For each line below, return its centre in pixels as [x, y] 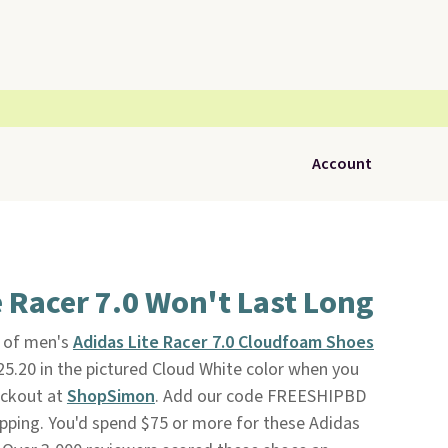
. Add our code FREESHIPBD [260, 396]
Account [342, 164]
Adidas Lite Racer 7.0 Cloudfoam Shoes [223, 342]
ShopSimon [110, 396]
